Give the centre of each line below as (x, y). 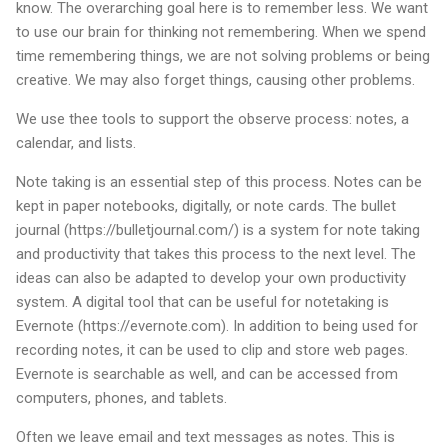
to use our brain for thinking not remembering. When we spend (221, 32)
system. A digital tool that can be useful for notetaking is (202, 302)
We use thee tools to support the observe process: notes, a (212, 119)
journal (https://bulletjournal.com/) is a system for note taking (218, 230)
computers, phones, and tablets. (121, 398)
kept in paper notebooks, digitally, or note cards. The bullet (206, 206)
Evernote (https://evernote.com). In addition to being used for (217, 326)
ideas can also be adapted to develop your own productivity (211, 278)
